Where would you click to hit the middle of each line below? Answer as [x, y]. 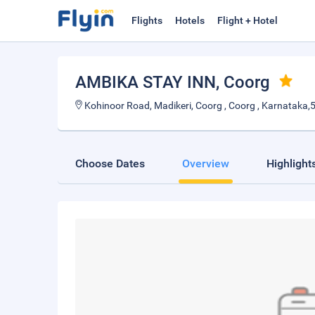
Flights [147, 20]
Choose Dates [110, 163]
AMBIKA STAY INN [146, 82]
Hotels [190, 20]
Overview [206, 163]
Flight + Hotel [247, 20]
